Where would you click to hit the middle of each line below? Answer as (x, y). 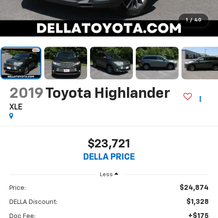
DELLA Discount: (33, 202)
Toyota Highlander (108, 94)
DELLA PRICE (109, 157)
